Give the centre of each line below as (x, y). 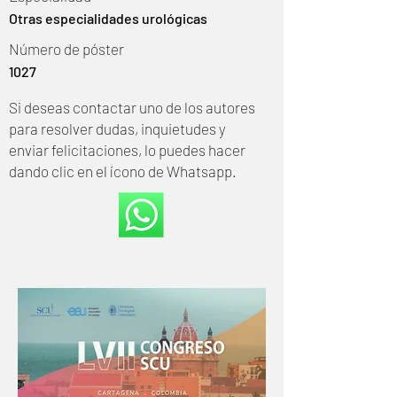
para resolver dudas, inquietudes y (117, 128)
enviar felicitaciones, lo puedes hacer (127, 150)
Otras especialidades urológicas (108, 18)
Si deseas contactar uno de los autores (132, 107)
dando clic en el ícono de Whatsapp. (123, 171)
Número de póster (66, 49)
